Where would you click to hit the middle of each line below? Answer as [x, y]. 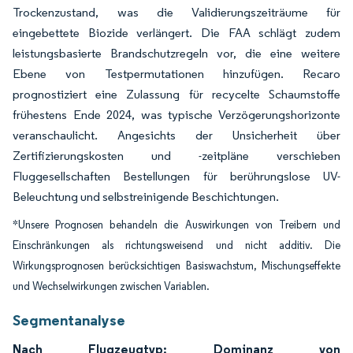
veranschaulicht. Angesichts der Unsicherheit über [176, 135]
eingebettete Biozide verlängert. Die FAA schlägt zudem [176, 33]
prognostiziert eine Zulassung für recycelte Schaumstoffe [176, 94]
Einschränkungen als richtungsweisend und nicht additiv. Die [176, 245]
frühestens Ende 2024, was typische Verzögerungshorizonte [176, 115]
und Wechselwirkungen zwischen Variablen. [111, 286]
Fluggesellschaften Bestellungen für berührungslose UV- [176, 176]
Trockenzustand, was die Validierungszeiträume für [176, 12]
